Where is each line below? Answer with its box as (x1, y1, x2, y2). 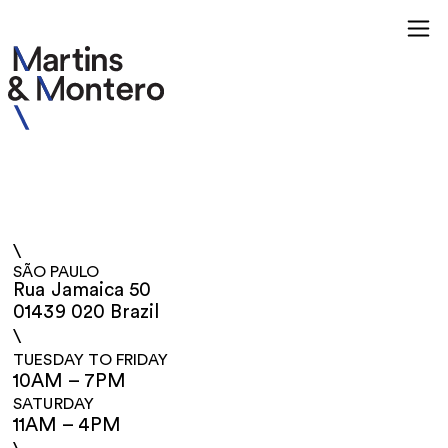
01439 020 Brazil (13, 303, 159, 323)
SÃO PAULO (13, 264, 100, 281)
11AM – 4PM (13, 416, 121, 436)
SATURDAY (13, 396, 94, 413)
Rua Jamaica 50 (13, 281, 151, 301)
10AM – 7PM (13, 372, 126, 392)
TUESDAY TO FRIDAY (13, 352, 168, 369)
